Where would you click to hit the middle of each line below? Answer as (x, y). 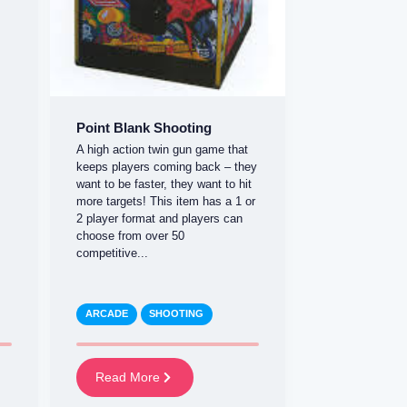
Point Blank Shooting (144, 127)
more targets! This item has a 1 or (166, 202)
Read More (129, 377)
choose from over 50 (131, 236)
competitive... (113, 253)
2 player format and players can (160, 219)
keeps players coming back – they (167, 167)
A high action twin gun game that (163, 150)
